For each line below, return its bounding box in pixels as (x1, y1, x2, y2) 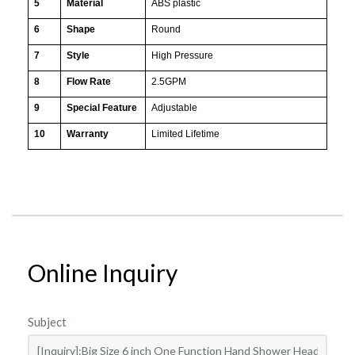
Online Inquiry (28, 258, 177, 287)
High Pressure (151, 50, 213, 61)
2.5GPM (151, 76, 186, 87)
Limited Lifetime (151, 128, 219, 139)
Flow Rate (67, 76, 111, 87)
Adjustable (151, 102, 197, 113)
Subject (28, 315, 67, 329)
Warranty (67, 128, 109, 139)
